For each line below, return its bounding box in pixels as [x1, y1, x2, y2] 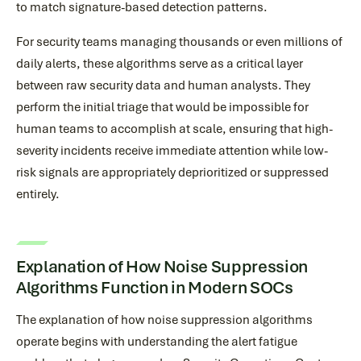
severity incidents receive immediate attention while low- [16, 143, 328, 159]
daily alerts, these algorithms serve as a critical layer [16, 56, 303, 72]
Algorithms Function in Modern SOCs [16, 276, 293, 298]
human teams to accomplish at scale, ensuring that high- [16, 121, 333, 137]
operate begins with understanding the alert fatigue [16, 334, 297, 350]
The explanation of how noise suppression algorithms [16, 312, 313, 328]
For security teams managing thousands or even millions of [16, 34, 342, 50]
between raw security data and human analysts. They [16, 77, 310, 93]
